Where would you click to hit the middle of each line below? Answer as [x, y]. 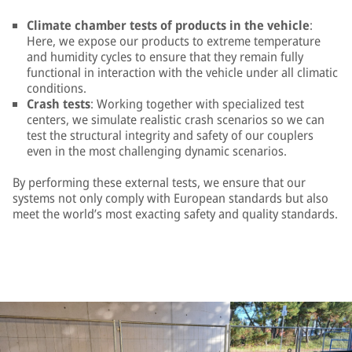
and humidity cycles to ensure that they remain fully [165, 57]
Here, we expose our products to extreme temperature [174, 41]
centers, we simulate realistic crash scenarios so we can [176, 119]
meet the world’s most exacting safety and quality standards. [175, 214]
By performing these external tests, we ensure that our [159, 182]
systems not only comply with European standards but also [170, 198]
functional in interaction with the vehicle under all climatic [182, 72]
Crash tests [59, 104]
